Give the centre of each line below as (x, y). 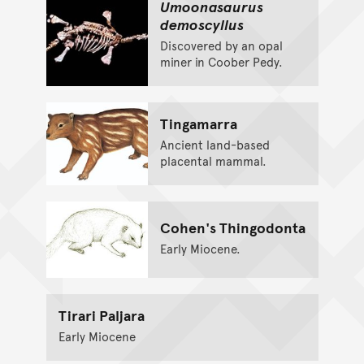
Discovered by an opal (221, 45)
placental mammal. (213, 161)
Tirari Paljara (101, 314)
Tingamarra (198, 123)
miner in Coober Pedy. (221, 62)
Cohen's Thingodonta (232, 227)
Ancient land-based (214, 145)
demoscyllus (201, 24)
